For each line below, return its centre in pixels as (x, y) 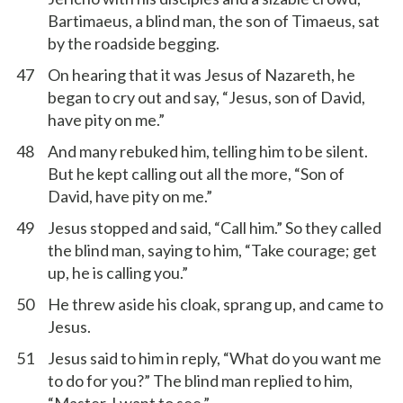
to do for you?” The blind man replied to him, (200, 381)
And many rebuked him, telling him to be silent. (208, 151)
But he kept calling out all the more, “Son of (196, 174)
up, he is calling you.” (118, 273)
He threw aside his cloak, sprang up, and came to (215, 304)
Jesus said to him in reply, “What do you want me (215, 358)
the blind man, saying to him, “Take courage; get (212, 250)
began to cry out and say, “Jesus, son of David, (206, 97)
